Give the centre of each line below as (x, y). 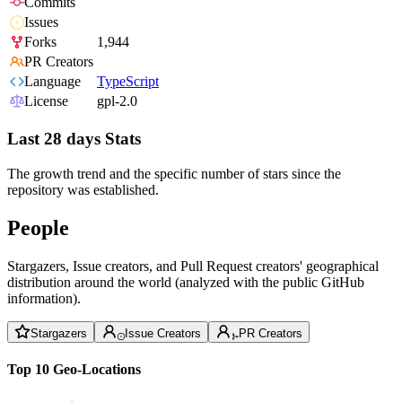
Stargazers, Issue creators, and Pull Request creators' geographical (193, 266)
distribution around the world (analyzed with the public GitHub (186, 282)
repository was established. (83, 189)
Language (52, 82)
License (46, 101)
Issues (41, 22)
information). (44, 298)
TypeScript (128, 82)
